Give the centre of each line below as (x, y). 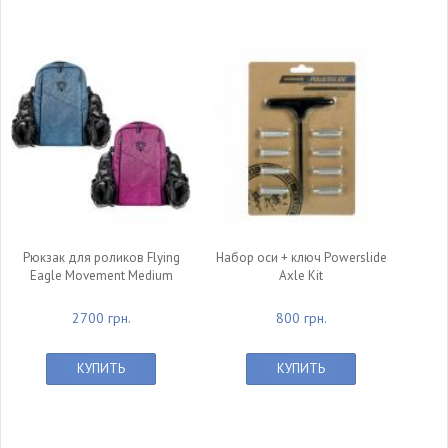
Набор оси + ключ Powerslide (301, 257)
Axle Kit (301, 275)
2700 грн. (101, 318)
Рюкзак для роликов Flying (101, 257)
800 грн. (301, 318)
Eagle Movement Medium (101, 275)
